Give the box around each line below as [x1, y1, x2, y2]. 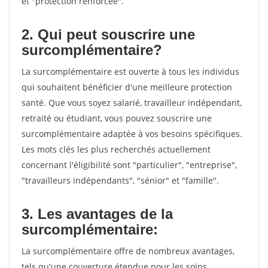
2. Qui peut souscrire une [22, 26, 195, 42]
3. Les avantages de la [22, 206, 173, 222]
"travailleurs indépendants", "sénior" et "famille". [22, 175, 219, 186]
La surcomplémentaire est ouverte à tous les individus [22, 66, 239, 77]
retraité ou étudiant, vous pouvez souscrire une [22, 112, 212, 124]
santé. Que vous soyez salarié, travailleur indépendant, [22, 97, 242, 108]
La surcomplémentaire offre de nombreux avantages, [22, 245, 234, 257]
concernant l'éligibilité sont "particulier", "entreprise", [22, 159, 237, 170]
